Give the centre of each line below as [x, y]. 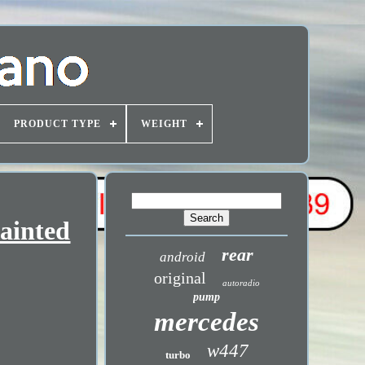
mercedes [207, 322]
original [180, 278]
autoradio [241, 283]
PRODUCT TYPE [57, 124]
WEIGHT [164, 124]
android [183, 257]
